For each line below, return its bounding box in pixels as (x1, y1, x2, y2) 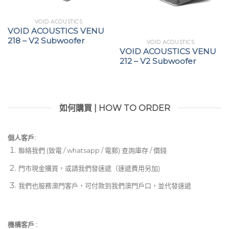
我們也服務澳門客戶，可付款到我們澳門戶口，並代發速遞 (18, 181, 191, 190)
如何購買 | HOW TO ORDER (59, 103, 170, 113)
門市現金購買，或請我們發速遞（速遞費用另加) (18, 164, 160, 172)
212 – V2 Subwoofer (119, 56, 196, 66)
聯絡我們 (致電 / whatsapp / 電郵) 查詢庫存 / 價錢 (18, 146, 167, 154)
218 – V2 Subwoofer (7, 35, 85, 45)
